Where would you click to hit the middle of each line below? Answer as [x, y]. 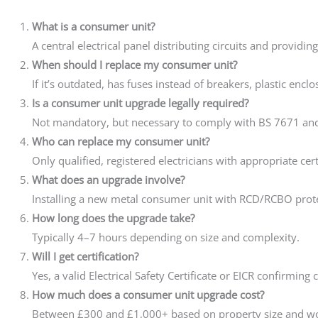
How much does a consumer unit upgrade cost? [148, 294]
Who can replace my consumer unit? [121, 141]
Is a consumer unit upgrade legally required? [140, 103]
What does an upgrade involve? [108, 179]
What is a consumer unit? [93, 26]
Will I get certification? [85, 256]
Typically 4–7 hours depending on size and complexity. [166, 237]
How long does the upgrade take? [113, 218]
